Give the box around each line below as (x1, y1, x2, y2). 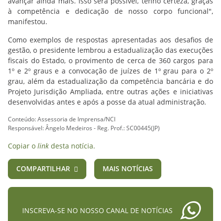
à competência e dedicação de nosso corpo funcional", (8, 6, 213, 16)
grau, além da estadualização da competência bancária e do (8, 76, 213, 86)
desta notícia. (49, 141, 95, 150)
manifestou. (8, 16, 47, 26)
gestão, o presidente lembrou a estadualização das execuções (8, 45, 213, 55)
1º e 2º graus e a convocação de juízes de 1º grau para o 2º (8, 66, 213, 75)
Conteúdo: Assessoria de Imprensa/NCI (8, 114, 115, 123)
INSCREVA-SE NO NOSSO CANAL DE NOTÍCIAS (22, 205, 173, 215)
